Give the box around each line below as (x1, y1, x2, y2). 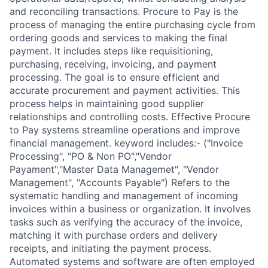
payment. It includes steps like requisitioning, (10, 45, 213, 57)
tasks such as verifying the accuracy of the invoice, (10, 216, 242, 228)
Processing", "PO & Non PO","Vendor (10, 150, 172, 162)
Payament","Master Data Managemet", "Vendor (10, 163, 219, 175)
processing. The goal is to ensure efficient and (10, 71, 220, 83)
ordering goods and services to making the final (10, 32, 227, 44)
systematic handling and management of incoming (10, 190, 238, 202)
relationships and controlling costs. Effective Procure (10, 111, 250, 123)
